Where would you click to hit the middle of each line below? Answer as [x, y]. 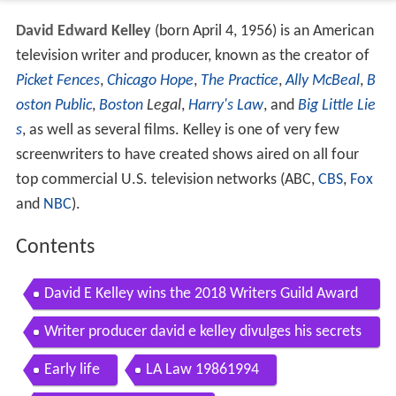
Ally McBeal [322, 81]
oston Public [53, 106]
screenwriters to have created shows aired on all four [187, 156]
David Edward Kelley [83, 32]
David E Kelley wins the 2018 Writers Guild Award [201, 293]
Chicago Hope [150, 81]
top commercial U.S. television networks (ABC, [167, 180]
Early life [72, 369]
